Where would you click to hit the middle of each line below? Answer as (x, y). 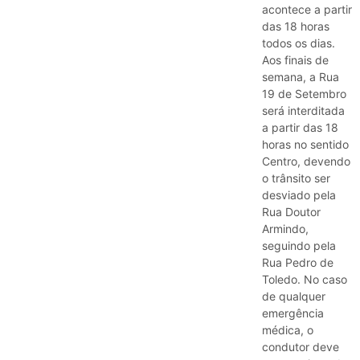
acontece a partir (307, 9)
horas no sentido (305, 144)
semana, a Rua (301, 76)
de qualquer (294, 296)
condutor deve (301, 346)
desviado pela (299, 194)
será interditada (303, 110)
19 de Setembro (304, 93)
